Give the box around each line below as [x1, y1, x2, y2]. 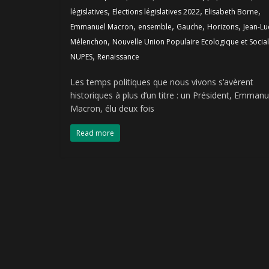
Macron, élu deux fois [70, 102, 154, 114]
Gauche [177, 21, 202, 32]
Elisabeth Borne [205, 6, 258, 17]
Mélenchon [70, 36, 107, 47]
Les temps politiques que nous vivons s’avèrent [70, 76, 253, 88]
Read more [76, 127, 114, 138]
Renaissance [97, 51, 139, 62]
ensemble [138, 21, 172, 32]
